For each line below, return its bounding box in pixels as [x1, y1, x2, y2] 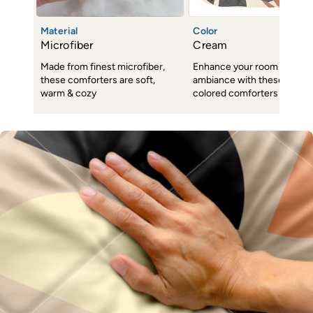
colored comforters [193, 87, 279, 99]
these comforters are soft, [41, 73, 155, 86]
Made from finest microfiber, [41, 60, 165, 73]
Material [41, 24, 78, 37]
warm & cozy [41, 87, 96, 99]
